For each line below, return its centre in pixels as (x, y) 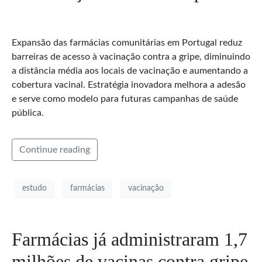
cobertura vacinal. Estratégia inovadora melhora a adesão (129, 85)
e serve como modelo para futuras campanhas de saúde (125, 99)
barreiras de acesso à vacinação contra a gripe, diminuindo (131, 57)
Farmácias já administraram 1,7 (130, 239)
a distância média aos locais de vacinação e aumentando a (130, 71)
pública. (28, 113)
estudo (35, 188)
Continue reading (55, 150)
